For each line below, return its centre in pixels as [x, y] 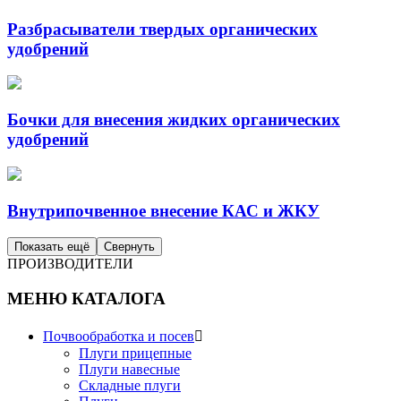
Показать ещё [52, 247]
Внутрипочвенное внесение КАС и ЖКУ [163, 210]
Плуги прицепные [135, 353]
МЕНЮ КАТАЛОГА [86, 299]
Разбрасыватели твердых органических [162, 29]
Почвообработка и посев [119, 336]
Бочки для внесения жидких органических [174, 120]
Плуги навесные [129, 369]
